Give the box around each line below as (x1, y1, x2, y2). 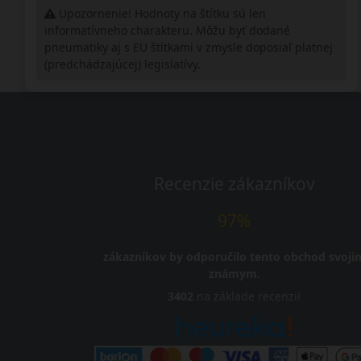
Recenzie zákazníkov (153, 172, 315, 196)
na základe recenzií (193, 288, 301, 305)
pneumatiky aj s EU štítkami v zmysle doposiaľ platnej (44, 39, 333, 56)
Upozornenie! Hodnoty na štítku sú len (55, 6, 266, 22)
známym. (208, 266, 260, 282)
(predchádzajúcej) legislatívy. (44, 56, 201, 73)
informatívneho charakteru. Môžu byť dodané (44, 23, 290, 39)
